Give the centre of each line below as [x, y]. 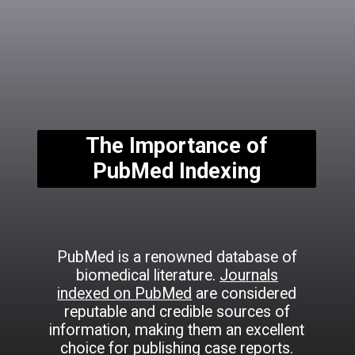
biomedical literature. [147, 276]
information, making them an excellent [177, 330]
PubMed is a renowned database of [177, 258]
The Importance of [177, 145]
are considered [244, 294]
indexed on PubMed [125, 294]
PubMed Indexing [176, 171]
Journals [248, 276]
